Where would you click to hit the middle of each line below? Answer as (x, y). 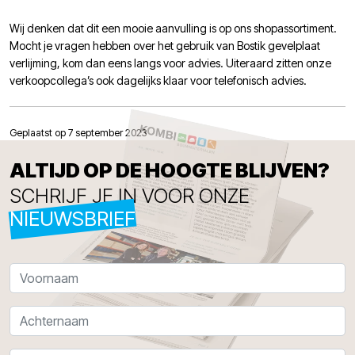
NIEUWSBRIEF (73, 219)
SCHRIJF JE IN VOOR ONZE (130, 196)
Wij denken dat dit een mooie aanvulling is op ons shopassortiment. (173, 29)
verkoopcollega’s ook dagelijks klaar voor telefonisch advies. (158, 81)
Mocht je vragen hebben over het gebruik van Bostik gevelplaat (165, 46)
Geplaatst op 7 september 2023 (78, 132)
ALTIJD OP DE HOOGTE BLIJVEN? (170, 170)
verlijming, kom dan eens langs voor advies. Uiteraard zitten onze (170, 63)
